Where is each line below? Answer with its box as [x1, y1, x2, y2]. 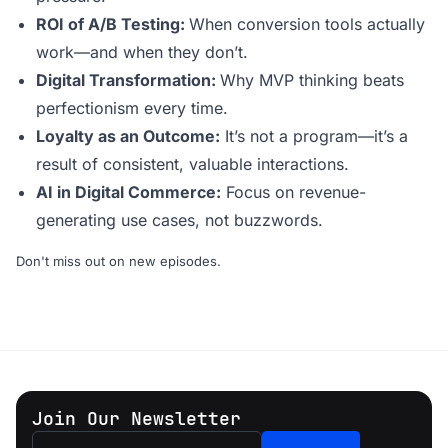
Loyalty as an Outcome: [36, 126, 220, 147]
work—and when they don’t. [36, 42, 248, 63]
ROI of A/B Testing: [36, 14, 189, 35]
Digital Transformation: [36, 70, 220, 91]
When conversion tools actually [189, 14, 425, 35]
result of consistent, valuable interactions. [36, 154, 349, 175]
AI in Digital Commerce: [36, 182, 221, 203]
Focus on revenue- [221, 182, 366, 203]
